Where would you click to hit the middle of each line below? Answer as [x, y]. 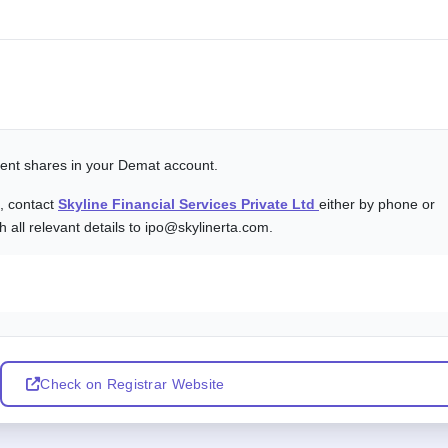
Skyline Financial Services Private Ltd [188, 203]
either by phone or [377, 203]
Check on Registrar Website [132, 383]
